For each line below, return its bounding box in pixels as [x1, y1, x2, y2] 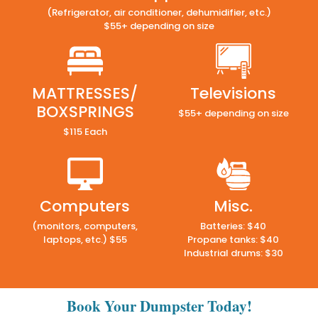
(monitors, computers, [32, 219, 138, 234]
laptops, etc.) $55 [43, 233, 127, 247]
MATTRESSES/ [32, 82, 138, 105]
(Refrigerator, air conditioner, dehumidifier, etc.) [47, 6, 271, 20]
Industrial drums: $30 [183, 246, 283, 261]
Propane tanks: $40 [187, 233, 279, 247]
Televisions [190, 82, 276, 105]
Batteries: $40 [200, 219, 266, 234]
